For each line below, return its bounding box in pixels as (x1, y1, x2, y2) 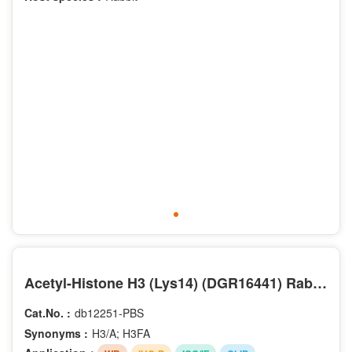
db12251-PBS (75, 304, 144, 321)
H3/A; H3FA (92, 324, 150, 341)
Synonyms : (24, 324, 88, 341)
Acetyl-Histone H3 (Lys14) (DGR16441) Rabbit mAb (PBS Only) (313, 272, 327, 293)
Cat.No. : (24, 304, 71, 321)
